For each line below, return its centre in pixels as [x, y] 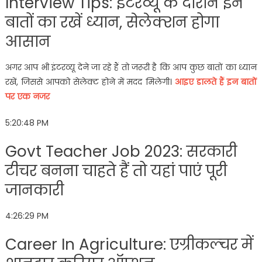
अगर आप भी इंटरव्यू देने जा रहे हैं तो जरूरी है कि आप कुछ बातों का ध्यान [131, 67]
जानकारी [34, 190]
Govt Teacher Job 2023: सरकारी [121, 151]
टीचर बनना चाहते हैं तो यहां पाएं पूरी [116, 170]
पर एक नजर [28, 96]
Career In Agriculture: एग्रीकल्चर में [129, 244]
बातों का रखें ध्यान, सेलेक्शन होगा [112, 22]
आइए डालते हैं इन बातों [216, 82]
